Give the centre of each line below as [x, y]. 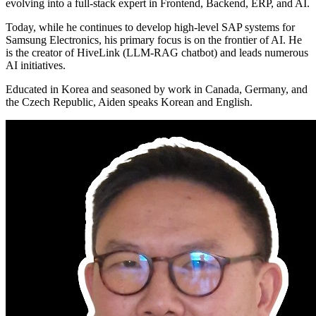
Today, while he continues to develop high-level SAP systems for [150, 27]
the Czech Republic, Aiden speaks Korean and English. [129, 102]
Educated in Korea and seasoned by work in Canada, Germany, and [157, 89]
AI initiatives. [36, 65]
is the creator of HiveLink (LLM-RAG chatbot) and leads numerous [157, 52]
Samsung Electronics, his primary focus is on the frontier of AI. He [154, 39]
